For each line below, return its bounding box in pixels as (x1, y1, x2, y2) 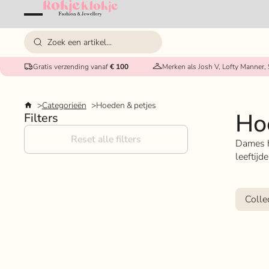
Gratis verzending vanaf (33, 61, 110, 71)
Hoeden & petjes (95, 99, 156, 111)
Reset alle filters (71, 132, 142, 146)
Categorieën (41, 99, 86, 111)
